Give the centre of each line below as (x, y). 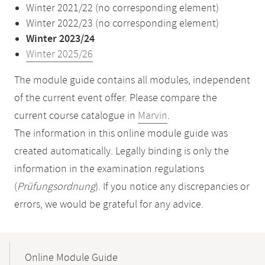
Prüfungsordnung (56, 187)
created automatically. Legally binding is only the (122, 151)
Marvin (153, 116)
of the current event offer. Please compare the (116, 98)
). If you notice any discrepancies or (172, 187)
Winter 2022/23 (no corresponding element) (122, 24)
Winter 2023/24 (60, 39)
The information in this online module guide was (121, 134)
